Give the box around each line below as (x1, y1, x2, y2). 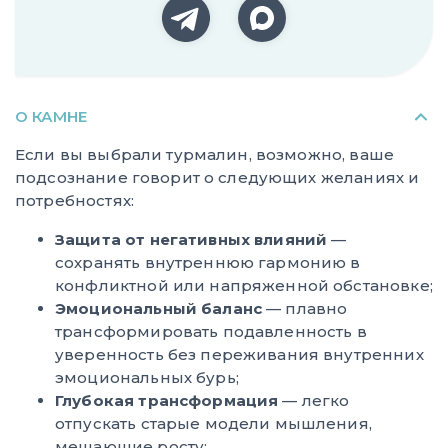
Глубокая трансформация (55, 390, 279, 410)
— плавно (262, 298, 348, 318)
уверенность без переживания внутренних (55, 344, 424, 364)
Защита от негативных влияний (55, 229, 328, 249)
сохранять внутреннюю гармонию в (55, 252, 361, 272)
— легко (278, 390, 350, 410)
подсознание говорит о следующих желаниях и (15, 167, 420, 187)
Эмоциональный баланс (55, 298, 262, 318)
